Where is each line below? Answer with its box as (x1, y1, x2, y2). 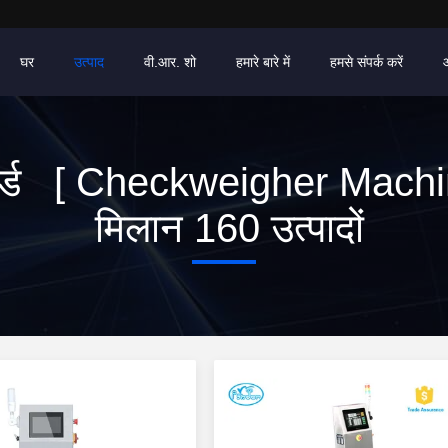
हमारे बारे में (236, 54, 290, 70)
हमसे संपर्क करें (330, 54, 403, 70)
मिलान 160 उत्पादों (84, 206, 364, 250)
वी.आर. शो (144, 54, 196, 70)
